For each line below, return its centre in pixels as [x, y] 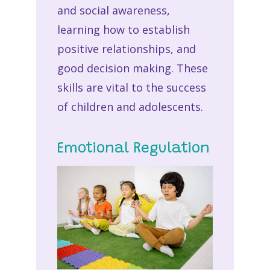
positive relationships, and [126, 49]
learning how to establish [123, 29]
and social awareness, [113, 10]
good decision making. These [132, 68]
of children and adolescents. [130, 106]
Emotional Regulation [133, 149]
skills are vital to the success [131, 87]
